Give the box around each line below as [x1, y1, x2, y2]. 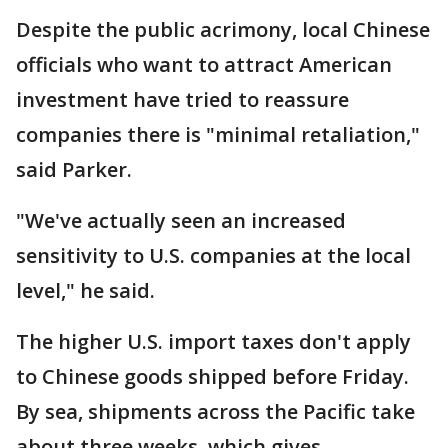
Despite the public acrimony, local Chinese [16, 16, 430, 43]
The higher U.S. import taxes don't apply [16, 328, 411, 355]
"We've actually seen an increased [16, 207, 346, 234]
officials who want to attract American [16, 51, 392, 78]
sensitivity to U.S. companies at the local [16, 242, 411, 269]
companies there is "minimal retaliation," [16, 121, 420, 148]
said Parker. [16, 156, 132, 183]
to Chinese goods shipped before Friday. [16, 363, 409, 390]
